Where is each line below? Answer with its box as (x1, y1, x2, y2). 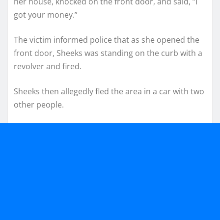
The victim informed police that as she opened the (14, 34, 199, 45)
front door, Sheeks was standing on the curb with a (14, 47, 202, 58)
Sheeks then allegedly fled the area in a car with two (14, 85, 204, 97)
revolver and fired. (14, 60, 82, 72)
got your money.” (14, 9, 78, 20)
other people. (14, 99, 64, 110)
